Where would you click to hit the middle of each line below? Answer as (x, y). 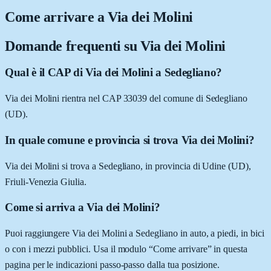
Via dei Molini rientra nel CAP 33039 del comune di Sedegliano (126, 99)
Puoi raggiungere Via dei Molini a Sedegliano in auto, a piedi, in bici (135, 233)
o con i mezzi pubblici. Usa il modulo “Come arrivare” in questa (126, 249)
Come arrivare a (57, 17)
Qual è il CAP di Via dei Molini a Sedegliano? (113, 73)
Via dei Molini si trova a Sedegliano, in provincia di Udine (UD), (128, 166)
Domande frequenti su (73, 46)
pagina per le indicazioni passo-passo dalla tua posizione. (113, 265)
